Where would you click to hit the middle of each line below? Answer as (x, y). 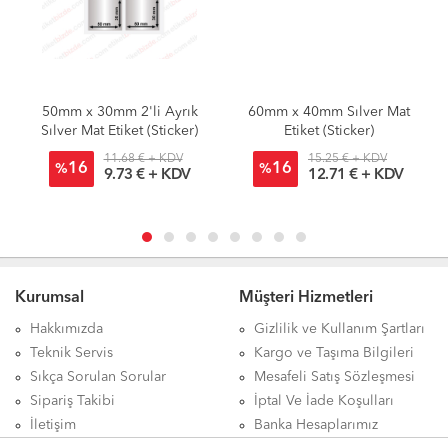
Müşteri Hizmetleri (306, 297)
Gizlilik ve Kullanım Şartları (339, 328)
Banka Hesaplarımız (316, 424)
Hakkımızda (66, 328)
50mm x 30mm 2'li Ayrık (119, 111)
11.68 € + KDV (143, 158)
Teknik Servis (71, 352)
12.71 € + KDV (356, 175)
